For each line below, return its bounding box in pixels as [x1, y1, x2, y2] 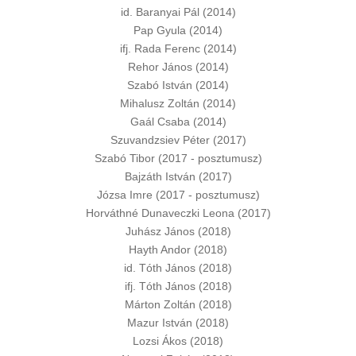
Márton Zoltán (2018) [124, 298, 232, 311]
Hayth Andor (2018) [129, 243, 227, 256]
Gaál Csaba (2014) [130, 115, 226, 128]
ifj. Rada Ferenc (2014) [119, 42, 237, 55]
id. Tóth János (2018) [124, 261, 232, 274]
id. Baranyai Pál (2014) [120, 6, 236, 18]
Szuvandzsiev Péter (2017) [110, 133, 246, 146]
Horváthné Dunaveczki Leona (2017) [85, 207, 271, 219]
